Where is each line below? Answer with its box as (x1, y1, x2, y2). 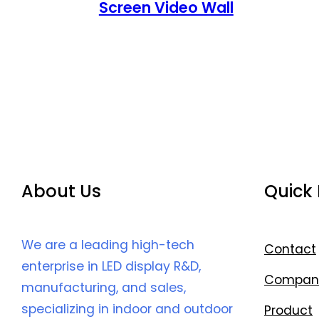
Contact (264, 241, 316, 258)
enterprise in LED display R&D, (21, 258, 201, 276)
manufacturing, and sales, (21, 279, 186, 297)
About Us (21, 179, 101, 204)
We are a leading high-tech (21, 236, 194, 254)
